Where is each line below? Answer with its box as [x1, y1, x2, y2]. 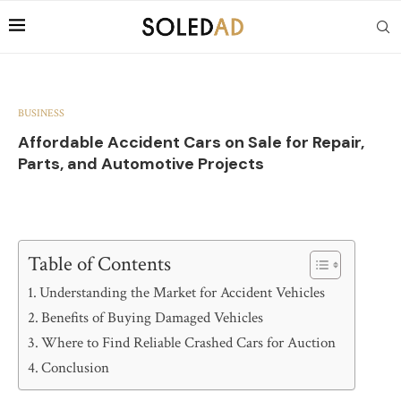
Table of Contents [28, 251, 171, 277]
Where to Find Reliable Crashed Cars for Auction [41, 333, 337, 353]
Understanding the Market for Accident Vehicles [39, 283, 326, 303]
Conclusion [41, 358, 110, 378]
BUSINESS [18, 107, 64, 120]
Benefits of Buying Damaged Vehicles [41, 308, 264, 328]
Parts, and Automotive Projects [18, 153, 264, 175]
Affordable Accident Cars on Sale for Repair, [18, 132, 364, 153]
